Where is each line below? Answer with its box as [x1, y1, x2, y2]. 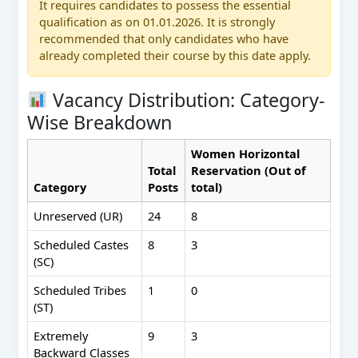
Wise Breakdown [26, 109, 172, 135]
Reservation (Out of [191, 161, 307, 178]
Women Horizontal [191, 145, 300, 161]
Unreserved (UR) [34, 207, 123, 224]
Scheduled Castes [34, 236, 129, 253]
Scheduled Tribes [34, 281, 127, 298]
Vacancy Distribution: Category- [48, 86, 326, 113]
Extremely [34, 327, 89, 344]
